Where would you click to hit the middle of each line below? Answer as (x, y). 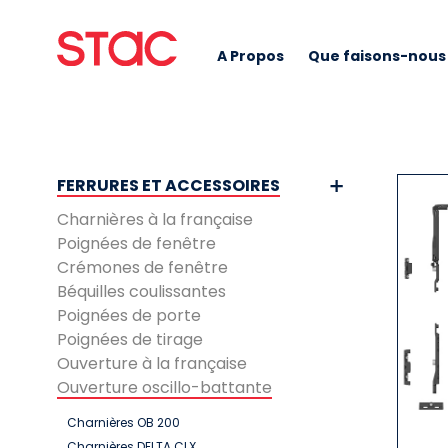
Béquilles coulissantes (141, 291)
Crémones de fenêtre (142, 267)
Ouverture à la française (152, 363)
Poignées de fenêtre (136, 243)
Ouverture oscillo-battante (164, 387)
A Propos (250, 56)
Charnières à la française (155, 219)
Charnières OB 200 (123, 422)
